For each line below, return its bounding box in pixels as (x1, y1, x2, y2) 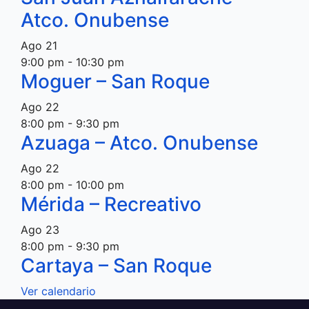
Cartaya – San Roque (21, 254, 212, 277)
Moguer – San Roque (21, 70, 210, 93)
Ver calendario (21, 284, 96, 298)
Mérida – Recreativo (21, 192, 201, 216)
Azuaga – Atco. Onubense (21, 131, 258, 154)
